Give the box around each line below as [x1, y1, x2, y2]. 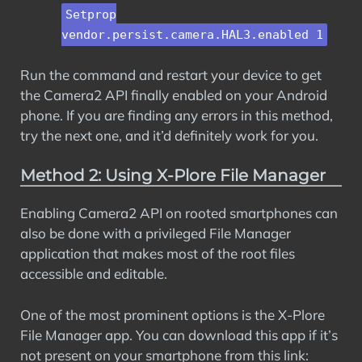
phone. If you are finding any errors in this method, [20, 106, 333, 124]
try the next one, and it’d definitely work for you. [20, 126, 318, 144]
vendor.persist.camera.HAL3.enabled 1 [61, 27, 323, 42]
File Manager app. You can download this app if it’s [20, 326, 338, 343]
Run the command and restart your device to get [20, 65, 322, 83]
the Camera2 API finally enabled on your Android [20, 86, 327, 103]
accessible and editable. [20, 265, 167, 282]
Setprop [65, 7, 116, 22]
